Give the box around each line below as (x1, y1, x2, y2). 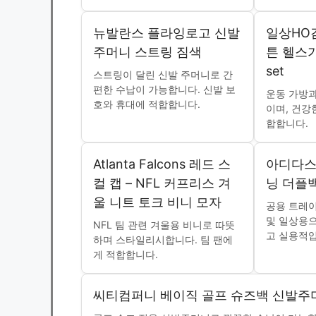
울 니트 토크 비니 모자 (93, 195, 221, 210)
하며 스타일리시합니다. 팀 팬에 (93, 233, 233, 246)
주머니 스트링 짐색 (93, 44, 202, 60)
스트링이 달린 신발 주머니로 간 (93, 68, 233, 81)
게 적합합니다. (93, 248, 158, 261)
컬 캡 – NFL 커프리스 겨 (93, 176, 231, 191)
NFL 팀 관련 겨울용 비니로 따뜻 (93, 219, 235, 231)
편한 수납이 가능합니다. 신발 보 (93, 83, 236, 96)
